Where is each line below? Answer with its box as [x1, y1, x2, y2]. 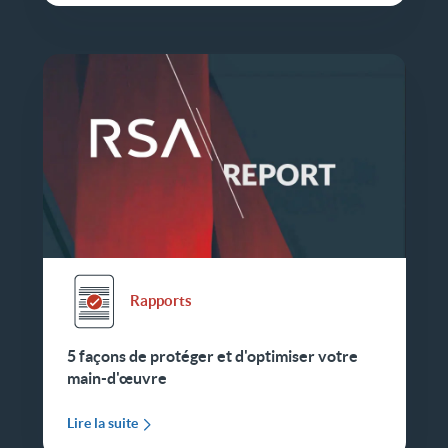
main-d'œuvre [66, 368, 167, 387]
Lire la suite [66, 414, 138, 431]
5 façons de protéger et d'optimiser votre [66, 346, 358, 365]
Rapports [129, 292, 192, 310]
